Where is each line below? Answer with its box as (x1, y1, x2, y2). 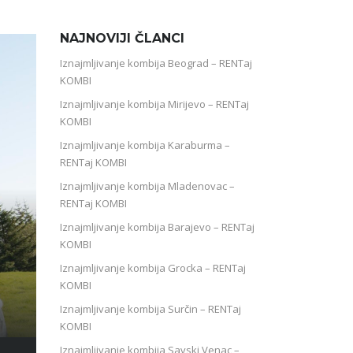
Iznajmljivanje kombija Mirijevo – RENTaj (60, 96, 249, 111)
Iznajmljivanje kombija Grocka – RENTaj (60, 260, 246, 275)
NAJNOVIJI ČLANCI (60, 30, 184, 46)
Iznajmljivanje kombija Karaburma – (60, 137, 230, 152)
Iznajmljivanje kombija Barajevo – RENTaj (60, 219, 255, 234)
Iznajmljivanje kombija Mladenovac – (60, 178, 235, 193)
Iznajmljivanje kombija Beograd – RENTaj (60, 55, 252, 70)
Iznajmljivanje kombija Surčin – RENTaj (60, 301, 241, 316)
